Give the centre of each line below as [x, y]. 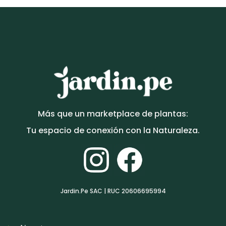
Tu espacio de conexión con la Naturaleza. [113, 131]
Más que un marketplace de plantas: [113, 114]
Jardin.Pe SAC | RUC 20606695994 [113, 191]
